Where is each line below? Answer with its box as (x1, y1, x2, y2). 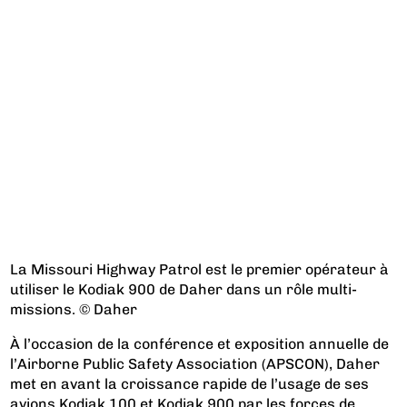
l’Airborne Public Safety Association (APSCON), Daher (10, 354, 381, 372)
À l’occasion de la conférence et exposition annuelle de (10, 334, 390, 352)
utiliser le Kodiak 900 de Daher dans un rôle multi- (10, 280, 358, 298)
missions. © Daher (10, 300, 138, 318)
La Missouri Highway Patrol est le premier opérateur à (10, 260, 390, 278)
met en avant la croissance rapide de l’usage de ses (10, 374, 370, 392)
